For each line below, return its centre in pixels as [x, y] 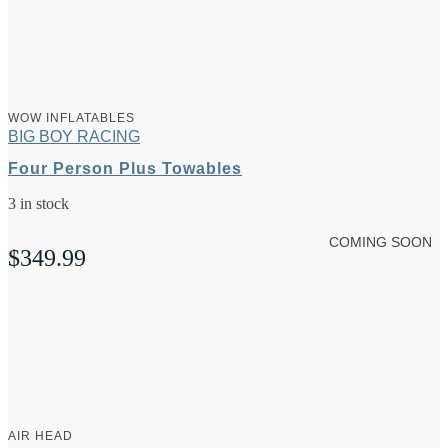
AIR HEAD [40, 435]
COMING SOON [380, 241]
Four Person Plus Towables [125, 168]
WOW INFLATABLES [71, 117]
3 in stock [38, 203]
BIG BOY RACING [74, 136]
